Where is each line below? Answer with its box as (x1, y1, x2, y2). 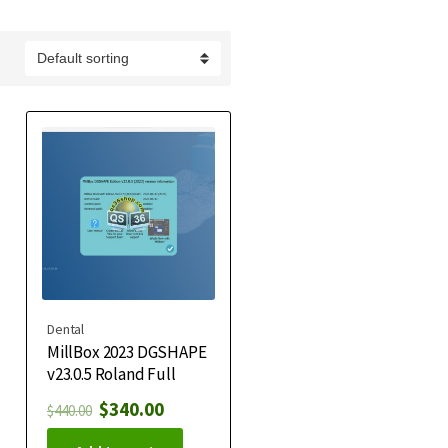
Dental (46, 319, 85, 338)
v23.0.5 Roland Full (46, 362, 176, 385)
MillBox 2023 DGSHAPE (46, 340, 207, 363)
